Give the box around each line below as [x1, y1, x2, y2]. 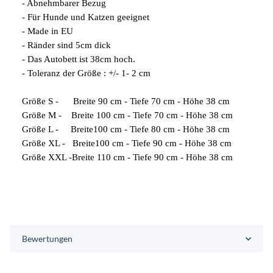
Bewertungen [22, 233, 73, 244]
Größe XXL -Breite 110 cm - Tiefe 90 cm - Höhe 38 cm [22, 152, 233, 162]
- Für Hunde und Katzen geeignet [22, 12, 149, 22]
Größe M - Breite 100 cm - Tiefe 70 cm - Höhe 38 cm [22, 110, 233, 120]
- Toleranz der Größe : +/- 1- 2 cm [22, 68, 151, 78]
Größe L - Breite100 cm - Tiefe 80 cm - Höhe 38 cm [22, 124, 230, 134]
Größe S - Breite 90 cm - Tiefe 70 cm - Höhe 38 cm [22, 96, 230, 106]
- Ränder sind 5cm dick [22, 40, 111, 50]
